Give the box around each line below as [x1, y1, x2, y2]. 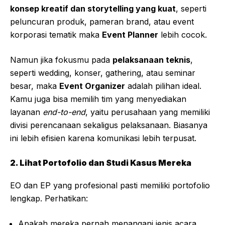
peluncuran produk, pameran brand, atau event [10, 17, 194, 27]
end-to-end [43, 107, 85, 118]
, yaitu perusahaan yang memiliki [85, 107, 210, 118]
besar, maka [10, 81, 59, 91]
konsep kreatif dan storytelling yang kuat [10, 4, 176, 14]
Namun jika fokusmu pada [10, 55, 113, 65]
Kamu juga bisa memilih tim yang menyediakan [10, 94, 186, 104]
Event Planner [102, 30, 158, 40]
